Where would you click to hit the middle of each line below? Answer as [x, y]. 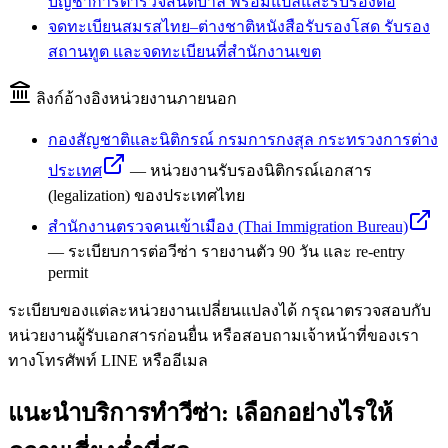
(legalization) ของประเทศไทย [146, 196]
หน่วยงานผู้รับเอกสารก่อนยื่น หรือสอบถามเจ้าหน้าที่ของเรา [213, 336]
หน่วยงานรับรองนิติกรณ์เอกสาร [261, 171]
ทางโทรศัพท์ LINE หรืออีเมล [108, 361]
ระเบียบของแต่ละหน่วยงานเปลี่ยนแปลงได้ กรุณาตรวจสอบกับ [219, 311]
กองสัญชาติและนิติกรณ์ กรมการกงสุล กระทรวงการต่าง [243, 140]
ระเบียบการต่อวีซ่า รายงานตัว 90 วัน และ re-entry [236, 252]
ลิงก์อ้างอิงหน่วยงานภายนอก [136, 99]
